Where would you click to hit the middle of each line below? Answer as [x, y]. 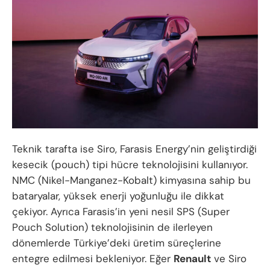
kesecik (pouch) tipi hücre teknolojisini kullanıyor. [130, 165]
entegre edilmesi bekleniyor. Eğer [93, 259]
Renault [192, 259]
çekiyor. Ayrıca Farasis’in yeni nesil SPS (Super [121, 212]
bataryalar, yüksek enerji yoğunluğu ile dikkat [118, 196]
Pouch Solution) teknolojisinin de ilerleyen [112, 228]
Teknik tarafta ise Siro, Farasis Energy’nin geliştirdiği [134, 149]
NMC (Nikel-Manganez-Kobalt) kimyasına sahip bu [131, 181]
